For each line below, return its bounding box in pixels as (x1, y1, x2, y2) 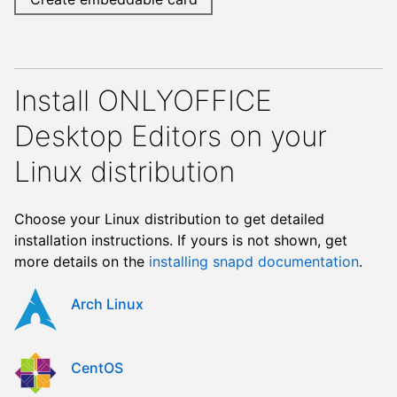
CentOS (71, 359, 123, 378)
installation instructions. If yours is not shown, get (14, 231, 347, 250)
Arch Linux (71, 295, 144, 314)
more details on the (14, 253, 149, 271)
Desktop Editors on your (14, 118, 327, 153)
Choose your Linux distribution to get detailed (14, 210, 324, 229)
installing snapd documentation (149, 253, 359, 271)
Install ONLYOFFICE (14, 82, 272, 118)
